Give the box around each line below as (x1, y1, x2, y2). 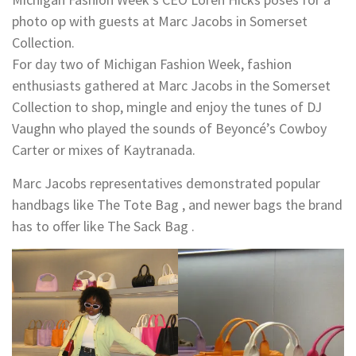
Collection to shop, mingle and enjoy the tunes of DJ (12, 97, 322, 116)
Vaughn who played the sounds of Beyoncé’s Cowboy (12, 118, 327, 137)
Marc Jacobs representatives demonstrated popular (12, 173, 320, 192)
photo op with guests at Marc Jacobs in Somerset (12, 11, 308, 30)
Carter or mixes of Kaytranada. (12, 140, 195, 159)
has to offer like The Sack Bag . (12, 216, 195, 235)
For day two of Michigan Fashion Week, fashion (12, 54, 292, 73)
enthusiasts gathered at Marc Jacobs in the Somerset (12, 75, 331, 95)
